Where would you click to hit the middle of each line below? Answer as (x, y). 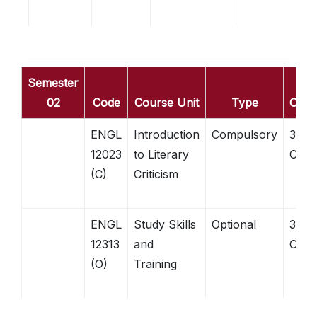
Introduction (167, 134)
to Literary (161, 154)
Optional (234, 224)
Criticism (156, 174)
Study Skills (165, 224)
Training (155, 264)
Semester (53, 83)
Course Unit (167, 103)
